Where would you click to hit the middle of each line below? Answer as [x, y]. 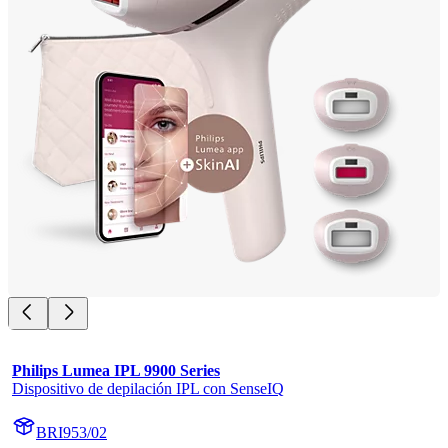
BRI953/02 [71, 433]
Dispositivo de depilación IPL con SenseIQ [148, 389]
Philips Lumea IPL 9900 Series [116, 371]
